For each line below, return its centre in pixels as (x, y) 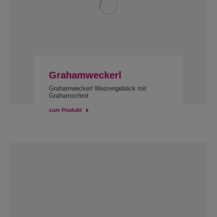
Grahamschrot (69, 96)
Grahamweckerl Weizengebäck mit (97, 88)
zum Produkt (65, 110)
